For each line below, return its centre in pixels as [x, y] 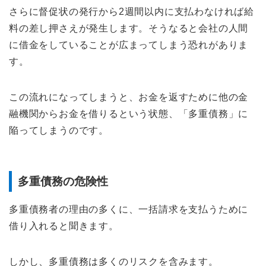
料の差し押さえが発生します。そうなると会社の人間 [129, 28]
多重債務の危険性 [63, 182]
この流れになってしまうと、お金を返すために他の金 [129, 97]
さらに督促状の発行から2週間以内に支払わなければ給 [132, 11]
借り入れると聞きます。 [64, 226]
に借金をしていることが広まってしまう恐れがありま [129, 45]
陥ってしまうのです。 [59, 130]
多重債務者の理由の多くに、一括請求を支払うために [129, 210]
